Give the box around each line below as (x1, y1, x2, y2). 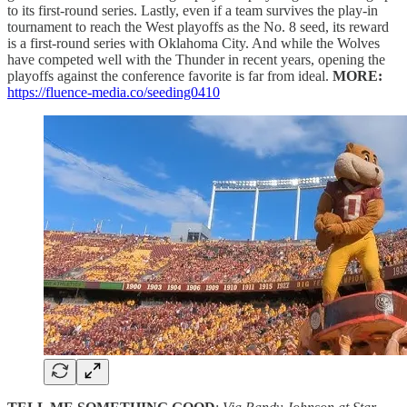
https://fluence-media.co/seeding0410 (7, 84, 220, 100)
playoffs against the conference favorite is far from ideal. (7, 67, 329, 84)
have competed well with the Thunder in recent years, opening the (7, 51, 385, 67)
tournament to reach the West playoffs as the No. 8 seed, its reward (7, 18, 389, 35)
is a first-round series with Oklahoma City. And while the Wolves (7, 35, 380, 51)
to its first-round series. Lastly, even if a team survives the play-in (7, 2, 378, 18)
